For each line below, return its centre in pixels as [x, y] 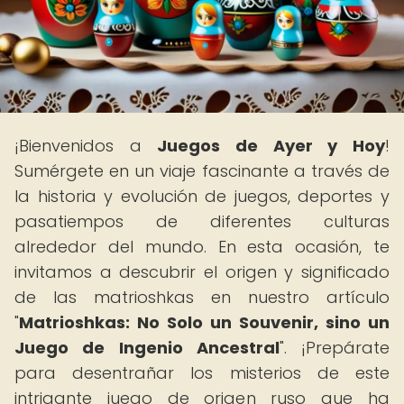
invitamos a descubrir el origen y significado [202, 272]
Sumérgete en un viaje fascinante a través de [202, 171]
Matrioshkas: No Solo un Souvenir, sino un [204, 322]
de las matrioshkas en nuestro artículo [202, 297]
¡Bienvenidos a [86, 146]
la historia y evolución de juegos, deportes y [202, 196]
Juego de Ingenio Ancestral [147, 348]
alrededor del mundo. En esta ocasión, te [202, 247]
